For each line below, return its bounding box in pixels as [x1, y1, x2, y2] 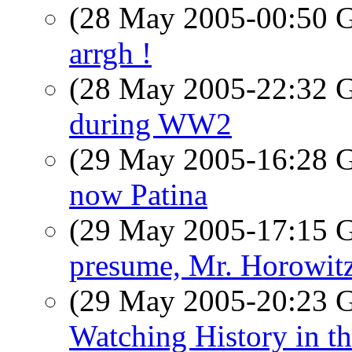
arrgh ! [69, 36, 152, 70]
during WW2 [69, 107, 232, 141]
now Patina [69, 178, 207, 211]
